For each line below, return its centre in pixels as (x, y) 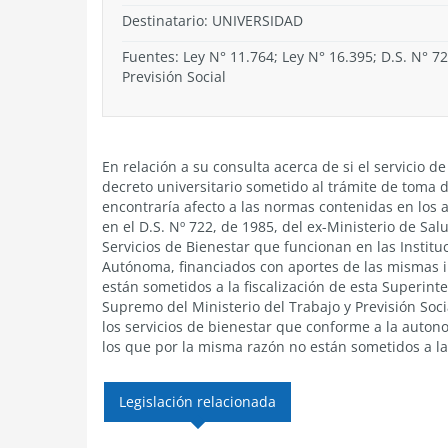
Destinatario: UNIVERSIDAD (212, 20)
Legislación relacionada (197, 401)
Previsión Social (174, 76)
